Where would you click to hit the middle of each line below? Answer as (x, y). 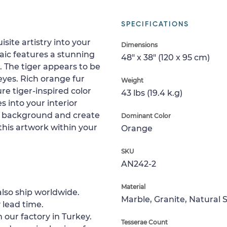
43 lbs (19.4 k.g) (152, 93)
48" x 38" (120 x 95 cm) (165, 58)
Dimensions (139, 45)
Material (133, 187)
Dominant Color (146, 116)
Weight (132, 80)
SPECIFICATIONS (155, 24)
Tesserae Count (144, 222)
